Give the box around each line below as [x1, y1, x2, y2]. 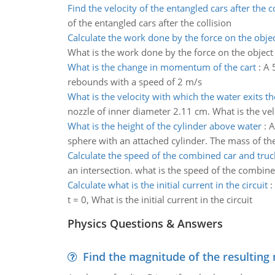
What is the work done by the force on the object [67, 46, 273, 58]
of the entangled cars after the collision [67, 17, 231, 29]
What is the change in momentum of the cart [67, 61, 256, 73]
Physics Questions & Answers [67, 216, 223, 231]
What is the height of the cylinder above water [67, 120, 261, 132]
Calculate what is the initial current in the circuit [67, 179, 268, 191]
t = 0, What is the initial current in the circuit [67, 193, 252, 206]
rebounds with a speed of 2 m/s [67, 76, 202, 88]
